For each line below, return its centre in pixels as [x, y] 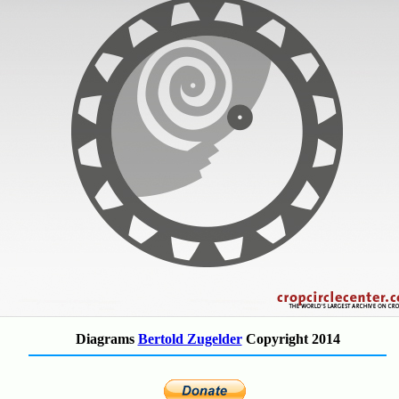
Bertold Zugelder [190, 339]
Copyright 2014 [291, 339]
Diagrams [106, 339]
